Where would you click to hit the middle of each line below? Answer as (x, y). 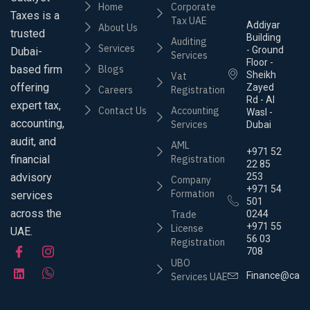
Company (191, 180)
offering (30, 87)
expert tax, (36, 105)
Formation (192, 194)
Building (263, 38)
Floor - (259, 63)
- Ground (265, 50)
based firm (36, 69)
